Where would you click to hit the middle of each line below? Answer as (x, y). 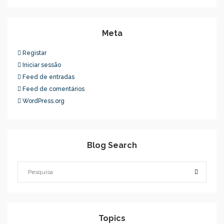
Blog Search (112, 145)
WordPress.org (43, 101)
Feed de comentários (53, 89)
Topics (112, 218)
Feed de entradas (48, 77)
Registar (34, 53)
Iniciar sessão (42, 65)
